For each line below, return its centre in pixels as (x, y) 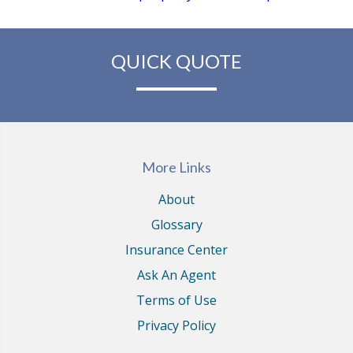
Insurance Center (176, 250)
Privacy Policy (176, 325)
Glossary (176, 225)
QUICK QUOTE (176, 61)
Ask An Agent (176, 275)
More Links (176, 167)
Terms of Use (176, 300)
